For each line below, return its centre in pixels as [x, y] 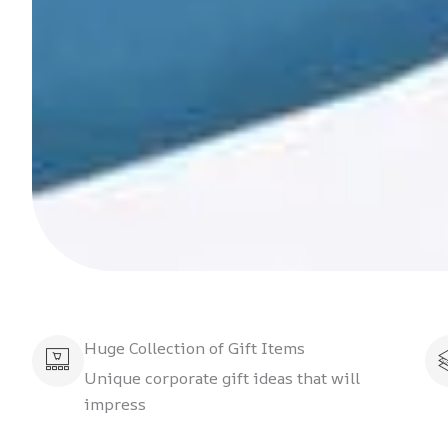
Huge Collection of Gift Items [194, 347]
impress [115, 403]
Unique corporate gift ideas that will [222, 377]
